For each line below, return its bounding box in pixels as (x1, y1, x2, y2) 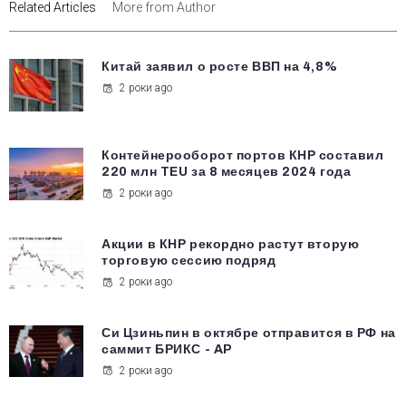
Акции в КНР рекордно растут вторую (101, 237, 360, 251)
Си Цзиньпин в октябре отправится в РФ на (101, 325, 396, 340)
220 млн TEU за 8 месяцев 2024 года (101, 164, 352, 179)
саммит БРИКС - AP (101, 342, 233, 356)
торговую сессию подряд (101, 253, 276, 267)
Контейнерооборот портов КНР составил (101, 148, 384, 162)
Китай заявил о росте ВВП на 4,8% (101, 60, 338, 74)
